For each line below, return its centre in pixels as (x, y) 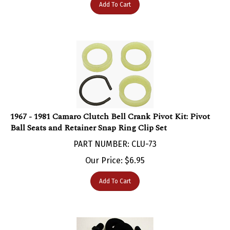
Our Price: (104, 150)
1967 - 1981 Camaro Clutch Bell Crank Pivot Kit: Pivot (110, 106)
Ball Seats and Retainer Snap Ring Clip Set (89, 117)
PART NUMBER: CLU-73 (115, 133)
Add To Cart (115, 171)
